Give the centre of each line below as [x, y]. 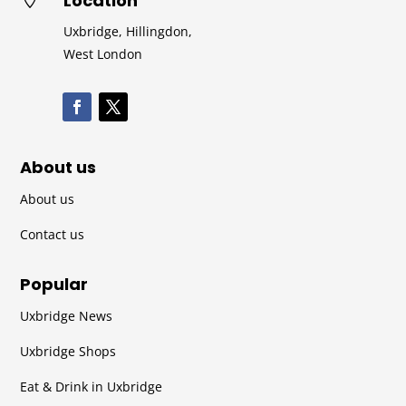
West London [102, 54]
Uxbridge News [67, 316]
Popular [54, 285]
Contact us [53, 235]
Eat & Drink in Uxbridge [92, 387]
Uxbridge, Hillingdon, [127, 32]
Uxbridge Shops [68, 352]
